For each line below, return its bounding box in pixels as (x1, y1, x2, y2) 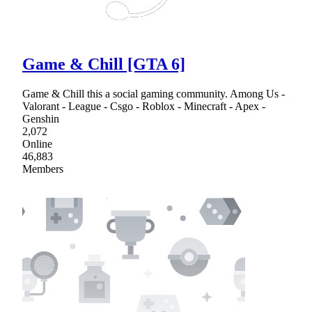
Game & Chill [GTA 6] (22, 54, 185, 73)
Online (22, 137, 52, 150)
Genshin (22, 112, 59, 125)
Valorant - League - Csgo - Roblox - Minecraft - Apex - (22, 100, 265, 112)
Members (22, 162, 63, 175)
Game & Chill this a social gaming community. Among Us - (22, 87, 285, 100)
